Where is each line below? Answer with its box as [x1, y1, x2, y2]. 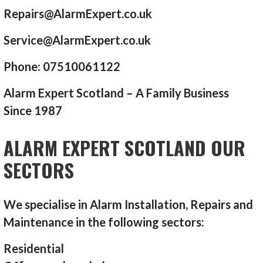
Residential [4, 241, 65, 256]
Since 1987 [4, 103, 63, 118]
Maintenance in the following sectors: [4, 215, 205, 230]
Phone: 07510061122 [4, 59, 121, 74]
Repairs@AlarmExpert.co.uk [4, 6, 153, 21]
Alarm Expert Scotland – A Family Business [4, 86, 230, 100]
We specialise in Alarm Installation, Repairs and [4, 197, 254, 212]
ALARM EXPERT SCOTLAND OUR [4, 134, 246, 162]
